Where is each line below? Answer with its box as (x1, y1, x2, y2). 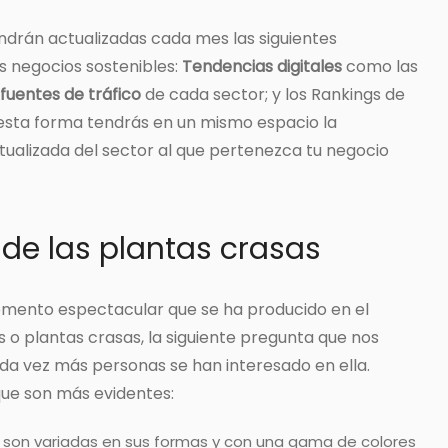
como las (342, 55, 418, 79)
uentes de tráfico (6, 83, 141, 107)
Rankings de (311, 83, 405, 107)
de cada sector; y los (141, 83, 311, 107)
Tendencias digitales (182, 55, 342, 79)
